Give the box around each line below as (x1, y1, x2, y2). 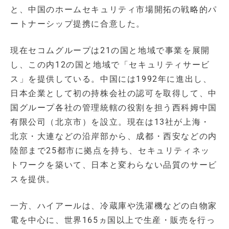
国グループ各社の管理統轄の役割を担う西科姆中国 (10, 103, 217, 113)
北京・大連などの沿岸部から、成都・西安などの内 (10, 131, 217, 142)
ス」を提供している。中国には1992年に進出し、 (10, 74, 212, 84)
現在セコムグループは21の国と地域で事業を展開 (10, 45, 210, 56)
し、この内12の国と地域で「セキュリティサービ (10, 60, 210, 70)
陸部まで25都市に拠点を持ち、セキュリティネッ (10, 146, 210, 156)
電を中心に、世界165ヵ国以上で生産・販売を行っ (10, 215, 216, 225)
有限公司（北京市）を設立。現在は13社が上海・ (10, 117, 210, 127)
